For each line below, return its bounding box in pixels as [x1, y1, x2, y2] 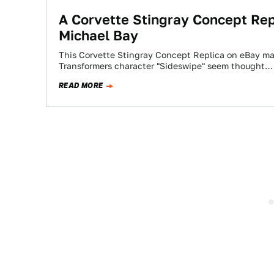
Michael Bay [59, 28, 138, 43]
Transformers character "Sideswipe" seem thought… [59, 61, 273, 71]
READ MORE [59, 80, 103, 91]
